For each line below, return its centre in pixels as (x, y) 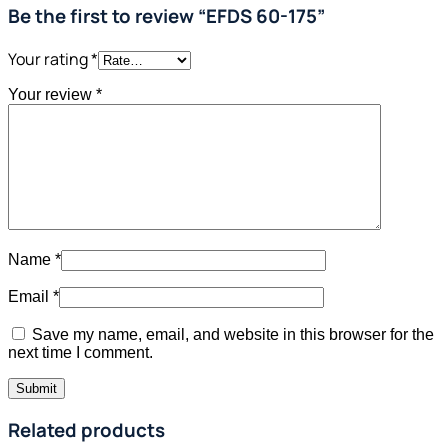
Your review (52, 94)
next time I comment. (80, 352)
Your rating (49, 58)
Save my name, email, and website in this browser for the (233, 334)
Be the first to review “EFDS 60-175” (166, 15)
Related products (86, 430)
